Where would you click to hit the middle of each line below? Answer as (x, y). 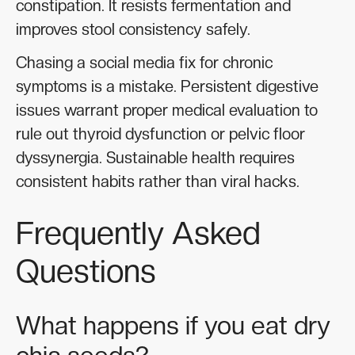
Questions (86, 271)
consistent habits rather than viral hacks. (158, 182)
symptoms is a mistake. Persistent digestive (167, 87)
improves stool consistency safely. (133, 30)
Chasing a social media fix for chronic (144, 63)
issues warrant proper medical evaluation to (167, 111)
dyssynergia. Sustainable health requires (155, 158)
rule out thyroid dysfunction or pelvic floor (160, 134)
